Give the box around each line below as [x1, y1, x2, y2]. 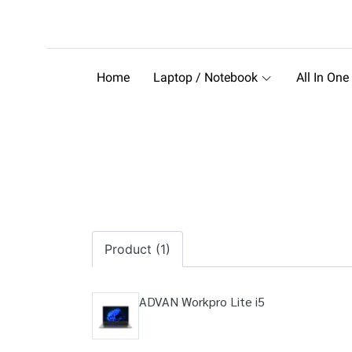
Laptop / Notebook [152, 70, 261, 85]
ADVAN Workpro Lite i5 [139, 293, 265, 310]
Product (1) [104, 241, 170, 257]
